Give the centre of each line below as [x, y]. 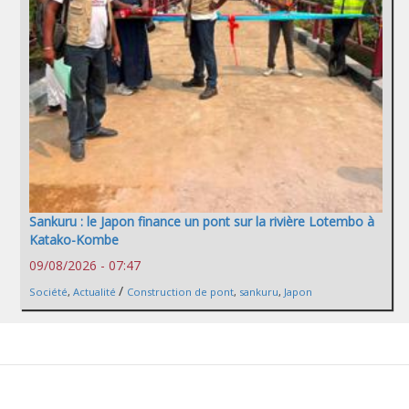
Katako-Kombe [74, 239]
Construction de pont [180, 291]
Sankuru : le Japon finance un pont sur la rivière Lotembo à [202, 221]
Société [48, 291]
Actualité [94, 291]
